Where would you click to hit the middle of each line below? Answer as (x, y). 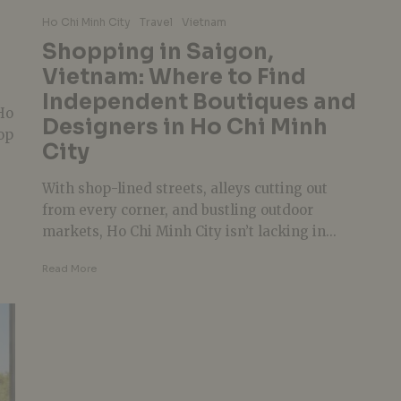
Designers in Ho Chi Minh (184, 127)
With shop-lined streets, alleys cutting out (184, 188)
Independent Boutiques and (199, 102)
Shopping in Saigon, (158, 52)
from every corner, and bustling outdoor (177, 210)
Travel (156, 22)
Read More (69, 269)
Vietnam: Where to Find (174, 77)
